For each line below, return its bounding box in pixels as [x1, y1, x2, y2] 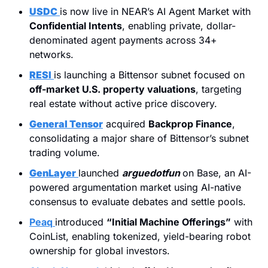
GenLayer [29, 166, 76, 179]
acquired [103, 117, 148, 130]
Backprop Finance [148, 117, 232, 130]
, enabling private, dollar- [122, 19, 236, 32]
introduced [55, 215, 106, 228]
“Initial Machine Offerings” [106, 215, 231, 228]
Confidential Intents [29, 19, 122, 32]
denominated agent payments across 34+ [29, 33, 217, 46]
